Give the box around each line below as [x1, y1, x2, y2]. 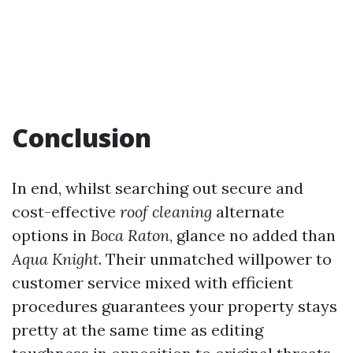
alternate [212, 202, 284, 221]
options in [12, 225, 91, 245]
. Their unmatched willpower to [98, 249, 332, 269]
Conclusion [12, 121, 151, 154]
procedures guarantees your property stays [12, 296, 337, 316]
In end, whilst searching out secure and [12, 178, 303, 198]
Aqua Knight [12, 249, 98, 269]
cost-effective [12, 202, 120, 221]
